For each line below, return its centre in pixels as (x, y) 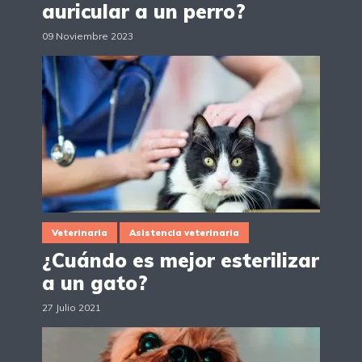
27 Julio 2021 (72, 308)
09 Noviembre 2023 (88, 36)
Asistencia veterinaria (184, 233)
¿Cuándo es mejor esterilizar (181, 261)
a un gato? (95, 283)
